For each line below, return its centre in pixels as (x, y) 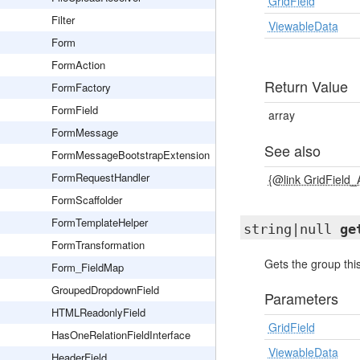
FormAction (78, 65)
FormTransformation (98, 245)
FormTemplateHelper (100, 222)
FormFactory (81, 87)
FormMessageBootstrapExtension (131, 155)
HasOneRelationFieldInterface (121, 335)
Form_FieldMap (88, 267)
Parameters (301, 298)
